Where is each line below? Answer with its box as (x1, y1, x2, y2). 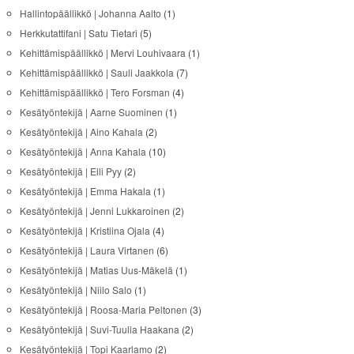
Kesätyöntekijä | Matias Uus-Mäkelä (19, 262, 173, 277)
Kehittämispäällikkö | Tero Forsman (19, 85, 170, 99)
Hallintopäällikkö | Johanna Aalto (19, 6, 161, 20)
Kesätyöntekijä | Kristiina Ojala (19, 223, 150, 237)
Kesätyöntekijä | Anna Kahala (19, 144, 146, 158)
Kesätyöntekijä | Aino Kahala (19, 124, 143, 138)
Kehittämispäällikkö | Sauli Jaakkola (19, 65, 174, 79)
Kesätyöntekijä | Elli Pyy (19, 164, 122, 178)
